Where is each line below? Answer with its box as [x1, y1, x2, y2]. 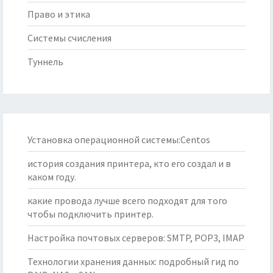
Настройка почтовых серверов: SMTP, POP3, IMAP [27, 232, 244, 244]
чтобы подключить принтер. [27, 208, 154, 221]
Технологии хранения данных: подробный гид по [27, 255, 239, 268]
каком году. [27, 171, 76, 183]
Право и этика [27, 8, 90, 21]
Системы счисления [27, 32, 112, 44]
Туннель [27, 55, 63, 68]
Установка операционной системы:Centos [27, 133, 210, 146]
